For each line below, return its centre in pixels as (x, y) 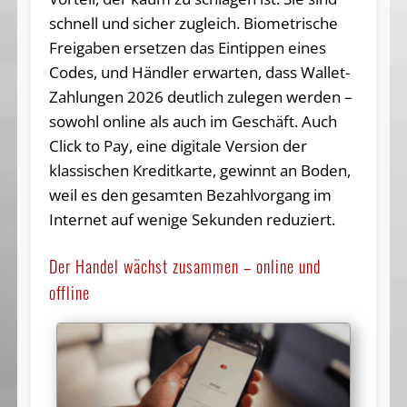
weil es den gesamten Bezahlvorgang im (190, 194)
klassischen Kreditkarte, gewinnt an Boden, (199, 170)
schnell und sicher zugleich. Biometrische (193, 23)
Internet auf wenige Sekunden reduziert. (192, 219)
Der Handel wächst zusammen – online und (184, 266)
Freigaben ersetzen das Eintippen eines (187, 47)
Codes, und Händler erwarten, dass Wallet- (199, 72)
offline (69, 292)
